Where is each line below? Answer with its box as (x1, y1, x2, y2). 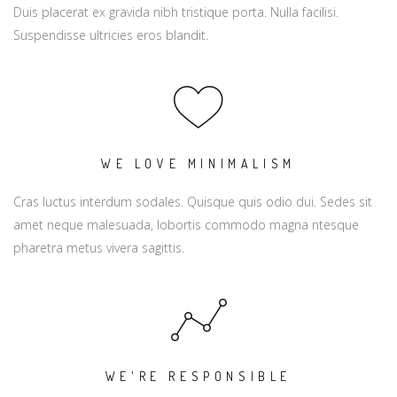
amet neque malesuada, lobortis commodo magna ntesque (13, 216, 359, 234)
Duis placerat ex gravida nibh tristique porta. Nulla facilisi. (13, 4, 339, 21)
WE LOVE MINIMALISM (101, 156, 296, 172)
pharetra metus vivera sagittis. (13, 239, 184, 257)
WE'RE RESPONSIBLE (105, 369, 292, 385)
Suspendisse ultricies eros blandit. (13, 27, 208, 44)
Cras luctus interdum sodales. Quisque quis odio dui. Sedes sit (13, 193, 372, 211)
